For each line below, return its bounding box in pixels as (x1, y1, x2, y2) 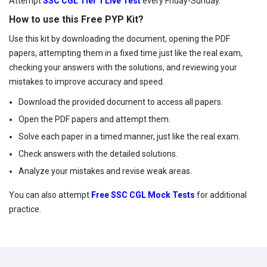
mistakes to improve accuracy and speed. (9, 76, 164, 86)
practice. (9, 204, 41, 214)
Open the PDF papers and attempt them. (18, 114, 170, 124)
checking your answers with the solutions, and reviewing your (9, 62, 237, 72)
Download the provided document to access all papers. (18, 97, 223, 107)
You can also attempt (9, 190, 91, 200)
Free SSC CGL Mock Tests (91, 190, 195, 200)
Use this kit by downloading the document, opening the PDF (9, 33, 230, 44)
